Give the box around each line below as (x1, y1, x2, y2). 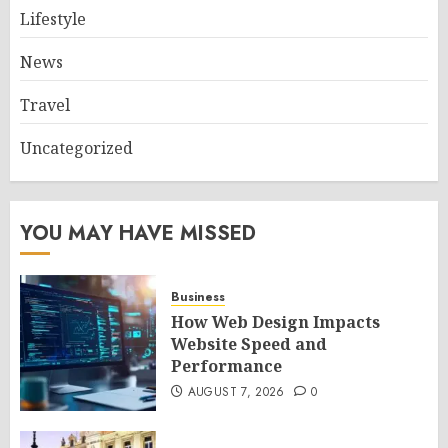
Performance (171, 355, 282, 378)
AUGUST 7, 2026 (187, 383, 285, 402)
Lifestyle (20, 8, 86, 31)
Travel (20, 94, 70, 117)
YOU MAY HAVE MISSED (20, 219, 256, 249)
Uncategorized (20, 137, 133, 160)
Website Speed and (171, 333, 327, 356)
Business (171, 288, 225, 307)
